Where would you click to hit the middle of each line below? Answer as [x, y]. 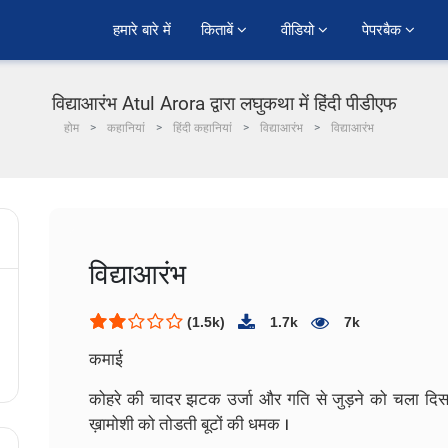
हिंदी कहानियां [202, 128]
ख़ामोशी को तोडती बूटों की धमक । [189, 424]
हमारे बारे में [142, 30]
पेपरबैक [383, 30]
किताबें [219, 30]
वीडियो [299, 30]
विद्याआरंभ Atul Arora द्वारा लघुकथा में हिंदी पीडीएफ [224, 103]
